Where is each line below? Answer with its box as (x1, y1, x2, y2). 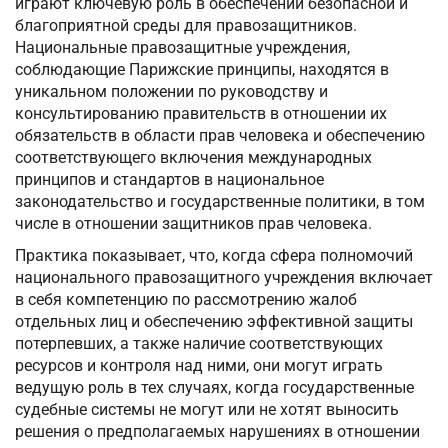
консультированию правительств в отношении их (15, 104, 387, 124)
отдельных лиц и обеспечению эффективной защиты (15, 312, 413, 332)
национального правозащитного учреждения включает (15, 268, 433, 288)
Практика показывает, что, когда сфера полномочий (15, 246, 413, 266)
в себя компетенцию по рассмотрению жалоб (15, 290, 357, 310)
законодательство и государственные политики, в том (15, 192, 425, 212)
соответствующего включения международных (15, 148, 372, 168)
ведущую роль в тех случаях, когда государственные (15, 378, 414, 398)
